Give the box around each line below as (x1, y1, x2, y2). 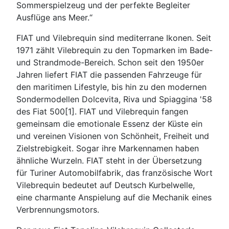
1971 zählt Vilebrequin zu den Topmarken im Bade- (16, 45, 213, 56)
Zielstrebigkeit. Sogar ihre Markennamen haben (16, 143, 199, 154)
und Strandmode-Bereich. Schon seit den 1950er (16, 57, 204, 68)
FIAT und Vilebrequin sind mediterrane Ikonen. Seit (16, 33, 211, 43)
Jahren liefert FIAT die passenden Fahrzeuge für (16, 70, 202, 80)
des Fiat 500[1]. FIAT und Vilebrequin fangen (16, 106, 188, 117)
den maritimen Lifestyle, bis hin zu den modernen (16, 82, 207, 93)
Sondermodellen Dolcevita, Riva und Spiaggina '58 (16, 94, 212, 105)
